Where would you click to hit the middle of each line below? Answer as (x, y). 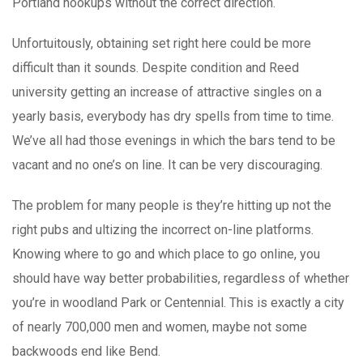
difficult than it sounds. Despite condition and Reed (156, 67)
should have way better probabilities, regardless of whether (181, 278)
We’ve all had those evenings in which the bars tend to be (174, 140)
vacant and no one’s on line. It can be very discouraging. (167, 164)
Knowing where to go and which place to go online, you (166, 254)
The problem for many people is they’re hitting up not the (172, 205)
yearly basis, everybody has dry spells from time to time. (173, 116)
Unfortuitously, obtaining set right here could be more (162, 43)
